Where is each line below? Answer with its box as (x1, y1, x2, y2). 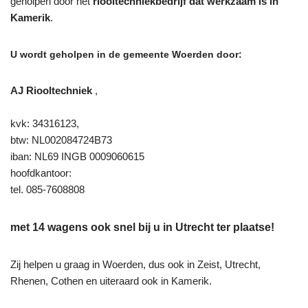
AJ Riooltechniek (10, 84, 95, 96)
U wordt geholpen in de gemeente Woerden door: (10, 48, 242, 60)
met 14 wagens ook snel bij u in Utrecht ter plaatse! (10, 221, 274, 233)
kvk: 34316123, (10, 117, 79, 129)
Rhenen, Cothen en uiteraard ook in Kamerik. (10, 274, 212, 287)
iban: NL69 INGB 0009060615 (10, 150, 144, 162)
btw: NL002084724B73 (10, 133, 112, 146)
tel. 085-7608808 (10, 183, 85, 195)
